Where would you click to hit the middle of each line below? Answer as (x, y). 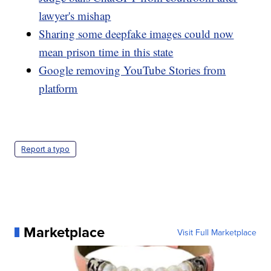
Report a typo (46, 149)
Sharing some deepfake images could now (136, 33)
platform (58, 88)
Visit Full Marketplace (217, 232)
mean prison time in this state (106, 51)
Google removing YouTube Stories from (132, 70)
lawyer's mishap (75, 15)
